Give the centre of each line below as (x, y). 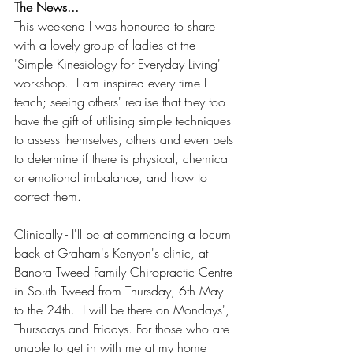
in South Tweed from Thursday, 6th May (121, 290)
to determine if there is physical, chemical (124, 158)
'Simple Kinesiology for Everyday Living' (119, 63)
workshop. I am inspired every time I (112, 82)
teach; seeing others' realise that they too (122, 101)
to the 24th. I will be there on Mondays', (124, 309)
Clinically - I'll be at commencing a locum (124, 234)
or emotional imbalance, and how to (113, 177)
